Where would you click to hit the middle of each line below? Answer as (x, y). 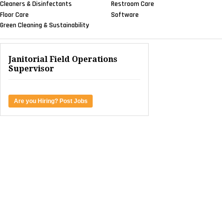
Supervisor (31, 69)
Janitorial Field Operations (63, 59)
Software (125, 15)
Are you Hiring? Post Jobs (51, 101)
